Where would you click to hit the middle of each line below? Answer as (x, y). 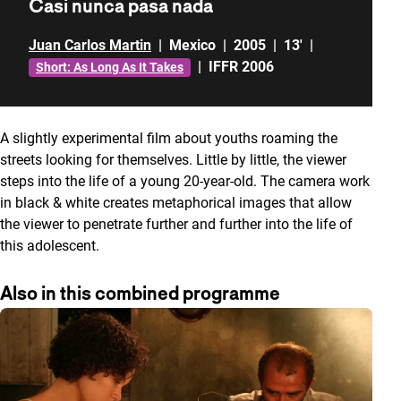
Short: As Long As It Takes (110, 67)
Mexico (192, 46)
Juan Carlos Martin (90, 46)
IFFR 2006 (241, 67)
